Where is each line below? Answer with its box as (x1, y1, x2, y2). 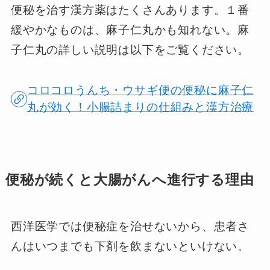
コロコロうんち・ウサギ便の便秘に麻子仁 (27, 84, 254, 97)
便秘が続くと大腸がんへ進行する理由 (5, 172, 254, 187)
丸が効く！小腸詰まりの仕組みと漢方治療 (27, 101, 254, 114)
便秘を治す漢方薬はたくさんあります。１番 (10, 3, 250, 16)
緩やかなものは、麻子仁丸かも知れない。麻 (10, 23, 250, 36)
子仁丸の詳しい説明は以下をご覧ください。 (10, 43, 250, 56)
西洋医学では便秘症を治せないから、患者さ (10, 219, 250, 233)
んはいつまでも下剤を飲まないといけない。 (10, 239, 250, 253)
